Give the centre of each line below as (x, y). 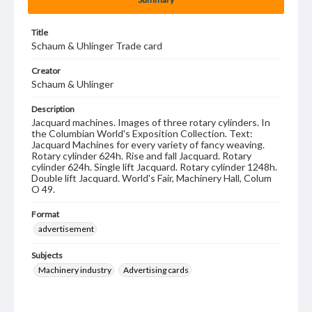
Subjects (47, 255)
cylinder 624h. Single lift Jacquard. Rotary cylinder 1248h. (154, 167)
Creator (46, 71)
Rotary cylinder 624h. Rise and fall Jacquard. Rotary (141, 156)
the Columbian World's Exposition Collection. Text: (142, 133)
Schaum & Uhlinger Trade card (97, 46)
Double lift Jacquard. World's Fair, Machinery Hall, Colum (151, 178)
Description (53, 109)
